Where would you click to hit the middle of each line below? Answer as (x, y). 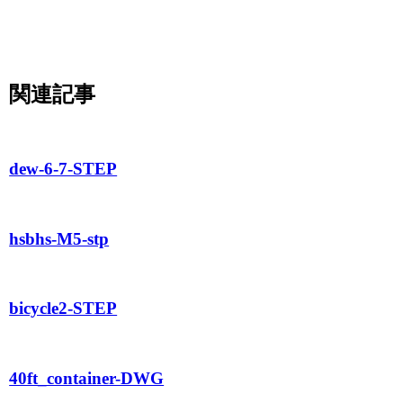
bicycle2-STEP (63, 309)
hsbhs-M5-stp (59, 238)
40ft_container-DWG (87, 378)
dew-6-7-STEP (63, 169)
